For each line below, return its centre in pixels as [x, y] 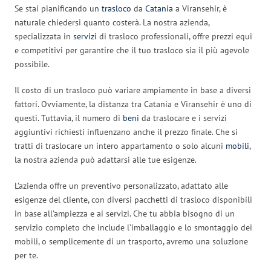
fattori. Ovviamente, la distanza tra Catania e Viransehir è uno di [133, 104]
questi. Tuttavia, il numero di [69, 118]
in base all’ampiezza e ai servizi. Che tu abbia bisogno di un [125, 213]
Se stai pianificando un [58, 8]
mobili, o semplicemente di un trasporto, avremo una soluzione [131, 241]
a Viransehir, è [200, 8]
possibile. [32, 64]
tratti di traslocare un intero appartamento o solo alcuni [120, 145]
